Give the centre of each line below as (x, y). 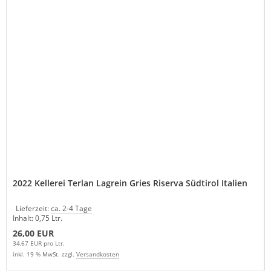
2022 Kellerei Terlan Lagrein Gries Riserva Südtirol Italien (130, 183)
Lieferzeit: (33, 208)
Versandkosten (98, 254)
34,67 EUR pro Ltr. (39, 243)
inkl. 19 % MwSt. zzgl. (44, 254)
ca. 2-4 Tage (71, 208)
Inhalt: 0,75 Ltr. (38, 218)
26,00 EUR (33, 233)
